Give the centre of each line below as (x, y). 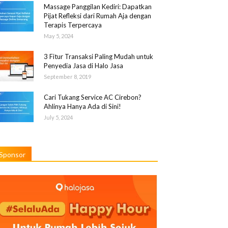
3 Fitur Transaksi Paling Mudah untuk (98, 57)
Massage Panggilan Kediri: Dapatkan (98, 7)
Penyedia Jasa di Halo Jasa (83, 66)
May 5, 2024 (59, 36)
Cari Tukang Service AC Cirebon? (93, 97)
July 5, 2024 (58, 118)
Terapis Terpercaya (73, 25)
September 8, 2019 (67, 77)
